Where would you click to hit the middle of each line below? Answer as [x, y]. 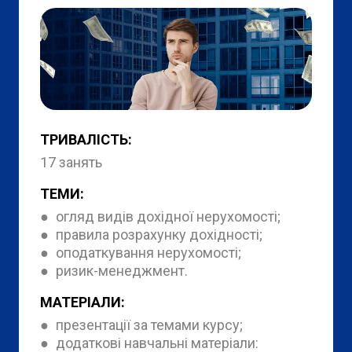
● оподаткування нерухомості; [141, 252]
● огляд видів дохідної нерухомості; [160, 216]
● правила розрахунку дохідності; [151, 234]
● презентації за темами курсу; [141, 324]
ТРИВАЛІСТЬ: [86, 139]
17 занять [71, 162]
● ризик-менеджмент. [114, 270]
